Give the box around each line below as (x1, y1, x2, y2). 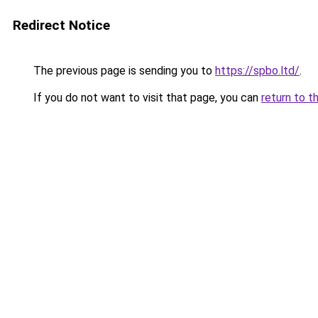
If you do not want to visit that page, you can (31, 91, 261, 104)
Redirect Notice (13, 17, 110, 33)
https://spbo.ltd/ (215, 64, 300, 77)
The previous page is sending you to (31, 64, 215, 77)
